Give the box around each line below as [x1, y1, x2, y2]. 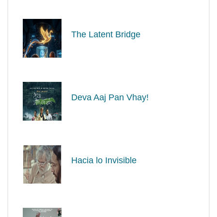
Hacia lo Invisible [71, 155, 137, 165]
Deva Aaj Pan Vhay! [71, 92, 149, 102]
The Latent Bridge [71, 29, 140, 39]
